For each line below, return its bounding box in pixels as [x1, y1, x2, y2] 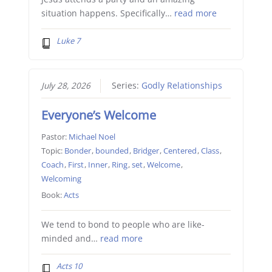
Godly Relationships [141, 80, 222, 92]
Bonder [64, 145, 91, 157]
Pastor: [41, 131, 69, 143]
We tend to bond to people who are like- [41, 219, 205, 231]
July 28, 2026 [41, 80, 90, 92]
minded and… [41, 233, 100, 245]
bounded [95, 145, 129, 157]
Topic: [41, 145, 64, 157]
